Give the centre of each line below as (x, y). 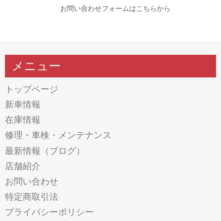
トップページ (32, 89)
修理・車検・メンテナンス (58, 135)
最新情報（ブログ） (45, 151)
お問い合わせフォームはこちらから (115, 9)
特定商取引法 (32, 197)
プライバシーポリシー (49, 212)
